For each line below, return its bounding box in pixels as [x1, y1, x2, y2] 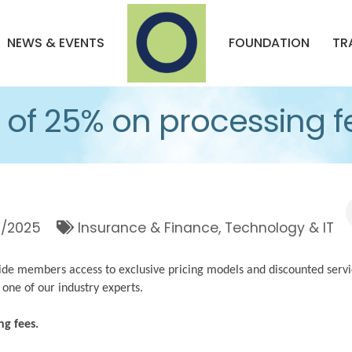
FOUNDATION [229, 34, 310, 52]
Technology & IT [225, 218, 335, 237]
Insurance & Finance [78, 218, 219, 237]
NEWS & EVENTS [7, 34, 104, 52]
